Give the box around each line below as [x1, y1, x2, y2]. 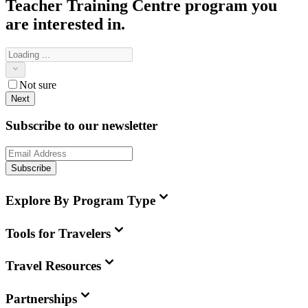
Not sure [19, 78, 56, 91]
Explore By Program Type [5, 192, 155, 208]
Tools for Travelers [5, 225, 111, 241]
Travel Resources [5, 258, 101, 274]
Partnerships [5, 291, 77, 306]
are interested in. [5, 15, 125, 34]
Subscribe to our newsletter [5, 118, 157, 133]
